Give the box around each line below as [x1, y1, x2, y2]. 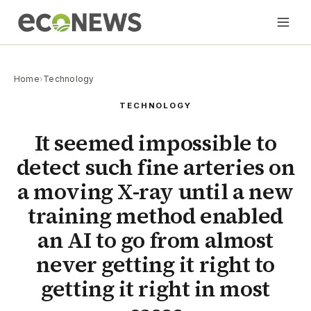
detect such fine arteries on [16, 153, 295, 183]
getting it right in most [41, 274, 270, 304]
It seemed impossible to [34, 128, 277, 158]
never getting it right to [35, 250, 276, 280]
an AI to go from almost [37, 226, 274, 255]
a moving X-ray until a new [17, 177, 294, 207]
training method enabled [28, 201, 283, 231]
